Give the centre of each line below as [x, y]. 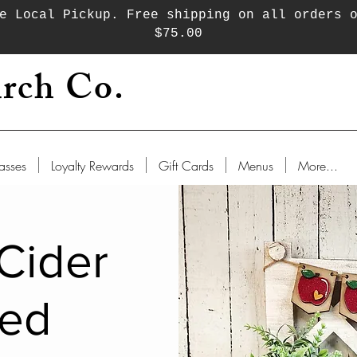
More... [318, 166]
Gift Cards [186, 166]
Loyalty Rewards [92, 166]
